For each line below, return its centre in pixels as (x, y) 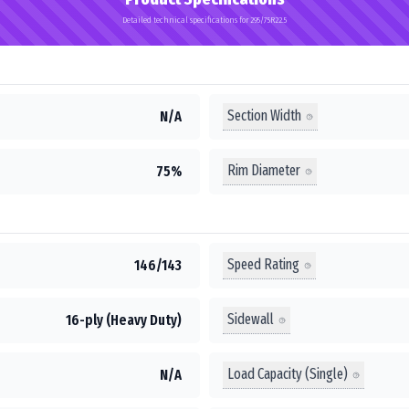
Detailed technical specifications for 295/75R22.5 (204, 20)
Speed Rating (263, 264)
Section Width (264, 115)
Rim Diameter (264, 170)
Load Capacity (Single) (288, 374)
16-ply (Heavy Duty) (124, 320)
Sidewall (251, 319)
